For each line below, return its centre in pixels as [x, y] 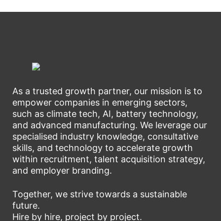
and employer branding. [62, 171]
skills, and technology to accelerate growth [103, 148]
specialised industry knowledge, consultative [105, 137]
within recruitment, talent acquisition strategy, [109, 159]
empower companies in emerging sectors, [100, 103]
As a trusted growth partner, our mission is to [107, 91]
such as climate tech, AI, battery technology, [105, 114]
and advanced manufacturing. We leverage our [110, 125]
